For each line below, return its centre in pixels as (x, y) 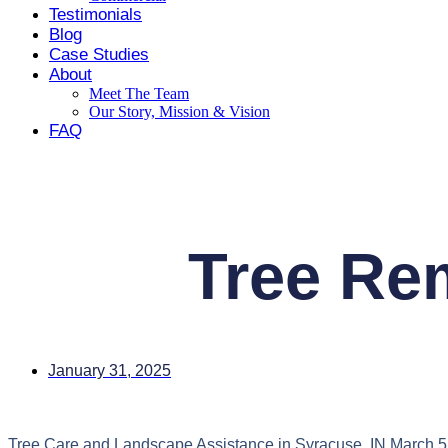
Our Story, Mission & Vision (179, 111)
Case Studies (99, 54)
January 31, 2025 (109, 371)
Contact (38, 184)
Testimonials (95, 14)
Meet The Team (139, 93)
